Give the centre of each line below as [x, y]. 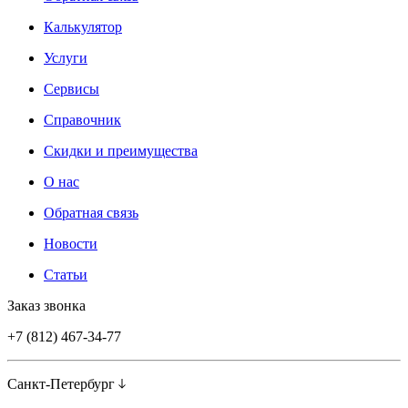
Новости [71, 244]
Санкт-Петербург [63, 384]
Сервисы [71, 89]
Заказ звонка [46, 306]
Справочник [82, 120]
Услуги [66, 58]
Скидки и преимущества [121, 151]
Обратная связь [91, 213]
